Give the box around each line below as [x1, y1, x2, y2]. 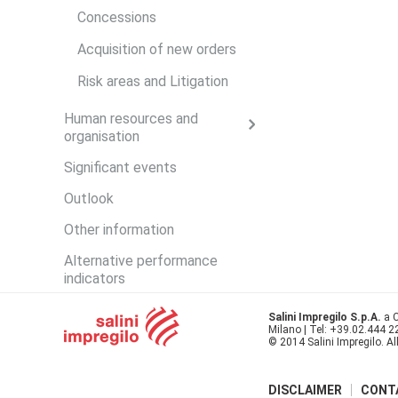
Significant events [64, 159, 177, 176]
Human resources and [64, 110, 198, 127]
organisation [64, 128, 139, 145]
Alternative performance [64, 252, 218, 269]
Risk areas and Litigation [77, 73, 228, 90]
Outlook [64, 190, 114, 207]
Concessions [77, 9, 156, 26]
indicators [64, 270, 125, 287]
